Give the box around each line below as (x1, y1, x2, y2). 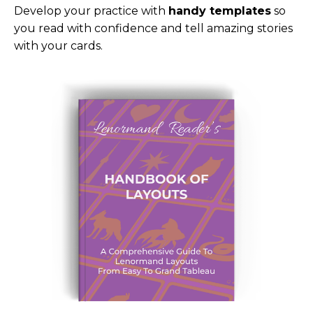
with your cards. (14, 39, 103, 53)
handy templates (168, 4, 271, 18)
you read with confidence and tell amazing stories (14, 22, 293, 36)
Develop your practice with (14, 4, 166, 18)
